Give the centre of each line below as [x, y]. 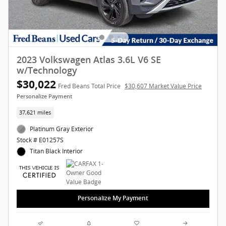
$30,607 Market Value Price [163, 86]
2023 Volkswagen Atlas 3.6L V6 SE [89, 60]
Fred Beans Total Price [89, 86]
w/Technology [47, 70]
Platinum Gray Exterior [62, 129]
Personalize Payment [44, 96]
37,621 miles [35, 112]
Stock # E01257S [40, 140]
